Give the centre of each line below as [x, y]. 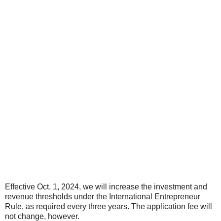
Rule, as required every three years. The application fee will [109, 206]
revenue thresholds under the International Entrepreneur [103, 196]
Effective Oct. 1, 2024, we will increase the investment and [106, 186]
